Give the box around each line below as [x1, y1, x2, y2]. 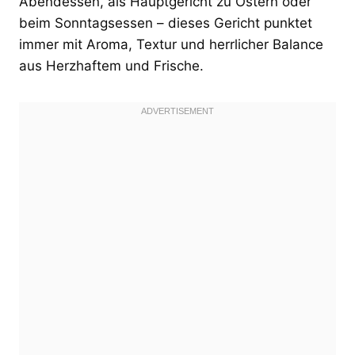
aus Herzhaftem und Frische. [19, 57, 204, 74]
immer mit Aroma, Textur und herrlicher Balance [19, 36, 323, 52]
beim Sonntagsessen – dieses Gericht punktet [19, 14, 312, 31]
